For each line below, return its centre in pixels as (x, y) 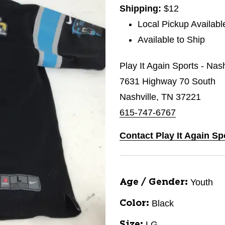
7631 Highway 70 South (167, 81)
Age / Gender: (154, 182)
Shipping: (142, 9)
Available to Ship (172, 40)
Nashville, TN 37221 (160, 97)
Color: (134, 203)
